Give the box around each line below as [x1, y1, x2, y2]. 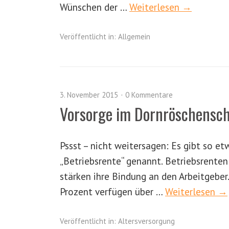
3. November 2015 [60, 90, 118, 100]
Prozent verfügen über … [60, 185, 165, 198]
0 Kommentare [125, 90, 173, 100]
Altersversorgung [118, 216, 175, 226]
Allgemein [118, 32, 150, 41]
